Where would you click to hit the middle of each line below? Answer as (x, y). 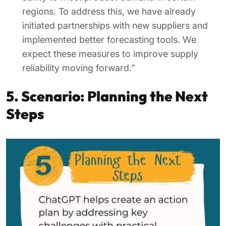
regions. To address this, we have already (109, 11)
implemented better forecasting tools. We (109, 40)
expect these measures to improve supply (110, 54)
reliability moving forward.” (79, 68)
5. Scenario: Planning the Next (107, 96)
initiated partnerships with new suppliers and (115, 25)
